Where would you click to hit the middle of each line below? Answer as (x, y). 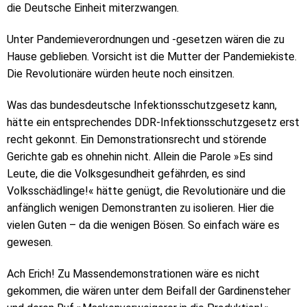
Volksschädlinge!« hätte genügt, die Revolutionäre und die (146, 191)
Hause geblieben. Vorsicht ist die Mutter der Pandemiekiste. (152, 57)
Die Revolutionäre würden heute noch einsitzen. (121, 74)
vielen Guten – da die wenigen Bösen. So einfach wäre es (143, 225)
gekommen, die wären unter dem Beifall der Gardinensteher (149, 291)
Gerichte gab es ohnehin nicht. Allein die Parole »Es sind (140, 157)
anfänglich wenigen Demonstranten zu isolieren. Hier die (140, 208)
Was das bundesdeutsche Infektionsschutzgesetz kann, (142, 106)
